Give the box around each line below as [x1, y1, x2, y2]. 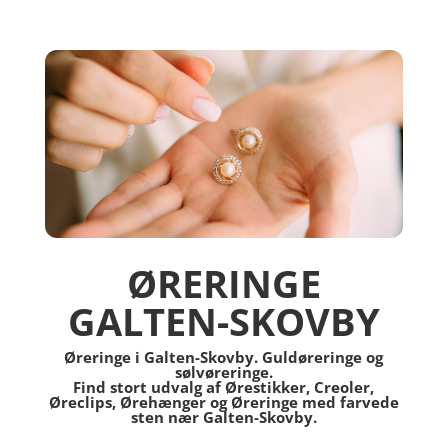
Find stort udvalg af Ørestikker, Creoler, [73, 376, 375, 397]
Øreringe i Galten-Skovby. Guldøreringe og [64, 346, 384, 367]
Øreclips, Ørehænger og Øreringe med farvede [48, 391, 399, 412]
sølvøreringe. [174, 361, 273, 382]
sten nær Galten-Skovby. [130, 406, 317, 427]
